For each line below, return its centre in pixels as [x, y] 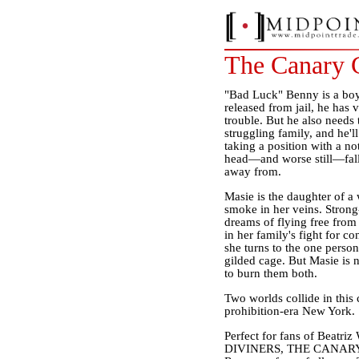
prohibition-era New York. [289, 311]
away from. [252, 171]
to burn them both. [270, 273]
